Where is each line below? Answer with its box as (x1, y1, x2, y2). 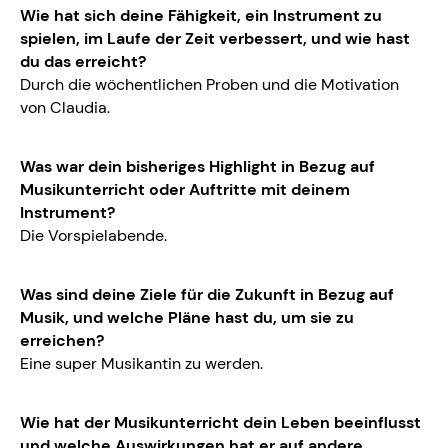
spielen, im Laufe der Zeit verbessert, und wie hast (20, 28, 410, 50)
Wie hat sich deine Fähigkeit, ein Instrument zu (20, 5, 382, 27)
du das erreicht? (20, 51, 146, 73)
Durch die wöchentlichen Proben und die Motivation (20, 74, 399, 96)
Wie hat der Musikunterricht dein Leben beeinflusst (20, 412, 421, 434)
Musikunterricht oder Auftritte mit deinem (20, 179, 350, 201)
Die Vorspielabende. (20, 225, 167, 247)
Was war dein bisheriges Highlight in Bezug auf (20, 156, 375, 178)
